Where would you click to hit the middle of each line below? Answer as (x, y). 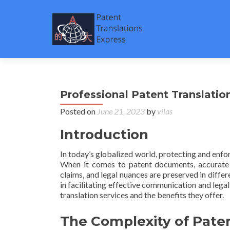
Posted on (79, 111)
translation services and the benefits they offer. (142, 195)
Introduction (104, 135)
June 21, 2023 (121, 111)
